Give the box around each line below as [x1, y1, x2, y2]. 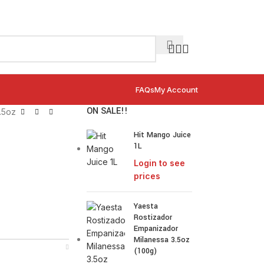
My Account [154, 85, 198, 94]
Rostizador [134, 212, 173, 223]
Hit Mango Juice [134, 130, 192, 140]
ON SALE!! [87, 105, 128, 117]
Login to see [134, 158, 186, 168]
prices [134, 171, 161, 181]
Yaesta [134, 201, 159, 212]
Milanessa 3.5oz [134, 235, 190, 245]
